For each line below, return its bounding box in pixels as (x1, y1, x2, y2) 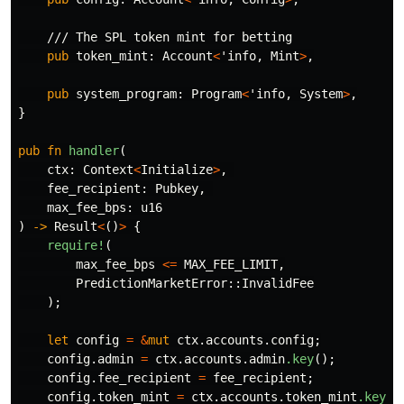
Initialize (141, 162, 213, 178)
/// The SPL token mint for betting (47, 30, 292, 45)
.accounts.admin (177, 352, 285, 367)
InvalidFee (242, 276, 314, 291)
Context (83, 162, 133, 178)
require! (47, 238, 105, 253)
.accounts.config (198, 333, 314, 348)
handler (69, 143, 119, 159)
